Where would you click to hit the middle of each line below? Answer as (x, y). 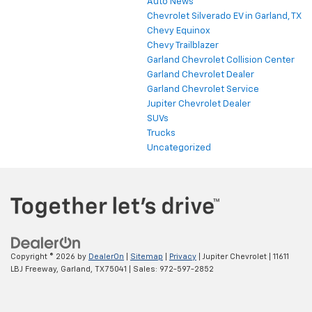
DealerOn (106, 256)
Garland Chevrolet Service (203, 90)
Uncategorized (179, 148)
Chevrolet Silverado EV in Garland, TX (224, 17)
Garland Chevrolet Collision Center (221, 61)
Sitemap (147, 256)
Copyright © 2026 (44, 256)
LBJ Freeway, (34, 269)
